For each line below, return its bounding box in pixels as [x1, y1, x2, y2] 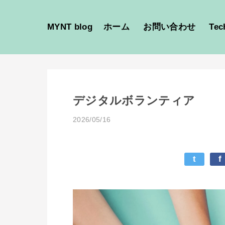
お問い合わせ [143, 22, 196, 32]
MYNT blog [47, 22, 93, 32]
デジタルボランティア [73, 94, 195, 107]
